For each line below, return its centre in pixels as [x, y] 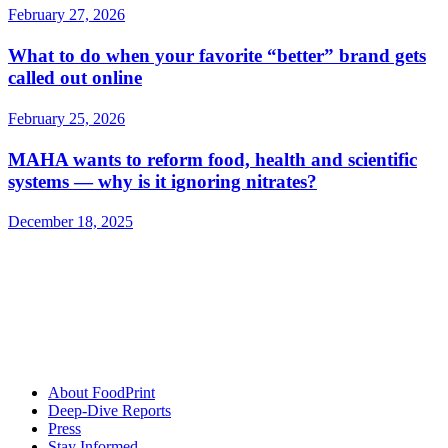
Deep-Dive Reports [109, 411]
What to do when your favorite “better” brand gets [217, 56]
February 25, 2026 [66, 118]
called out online [75, 78]
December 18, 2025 [70, 222]
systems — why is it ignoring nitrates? [162, 181]
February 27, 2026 [66, 15]
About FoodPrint [101, 393]
